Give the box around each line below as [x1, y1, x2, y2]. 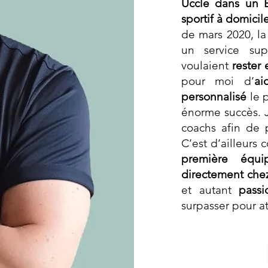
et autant [181, 183, 239, 197]
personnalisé [181, 90, 246, 103]
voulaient [181, 59, 232, 72]
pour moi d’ [181, 74, 254, 88]
